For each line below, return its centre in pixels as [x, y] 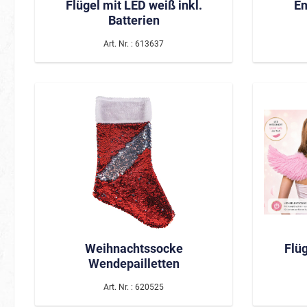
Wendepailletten [134, 263]
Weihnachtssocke [134, 248]
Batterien [134, 20]
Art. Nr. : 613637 [134, 44]
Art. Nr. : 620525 [134, 287]
